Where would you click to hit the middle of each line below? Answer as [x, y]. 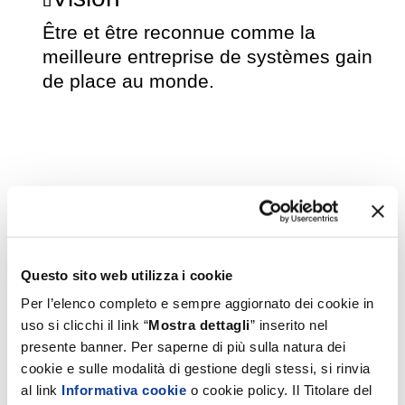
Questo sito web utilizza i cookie [127, 275]
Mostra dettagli [199, 325]
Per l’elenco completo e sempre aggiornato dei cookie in [198, 303]
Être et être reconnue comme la [179, 32]
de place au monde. [129, 81]
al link [41, 390]
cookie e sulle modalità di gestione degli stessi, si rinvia [196, 368]
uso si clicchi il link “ [85, 325]
